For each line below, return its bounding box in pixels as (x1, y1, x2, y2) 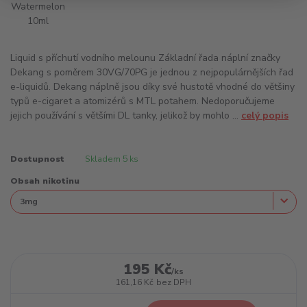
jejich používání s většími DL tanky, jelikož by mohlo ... (10, 109, 241, 123)
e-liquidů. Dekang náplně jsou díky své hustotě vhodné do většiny (10, 80, 295, 94)
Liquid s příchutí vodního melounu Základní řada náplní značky (10, 51, 280, 65)
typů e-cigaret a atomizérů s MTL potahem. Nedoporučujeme (10, 95, 275, 108)
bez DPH (156, 276, 191, 288)
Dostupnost (10, 153, 64, 164)
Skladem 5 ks (84, 153, 138, 164)
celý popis (241, 109, 288, 123)
